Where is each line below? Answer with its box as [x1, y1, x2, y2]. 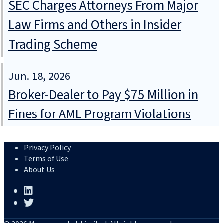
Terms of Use [24, 153, 68, 165]
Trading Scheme [8, 35, 97, 55]
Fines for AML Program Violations [8, 105, 191, 124]
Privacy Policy [24, 142, 71, 154]
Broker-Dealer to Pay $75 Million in [8, 85, 198, 105]
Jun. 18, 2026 [8, 68, 70, 85]
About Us [24, 164, 55, 176]
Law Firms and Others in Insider [8, 15, 181, 35]
